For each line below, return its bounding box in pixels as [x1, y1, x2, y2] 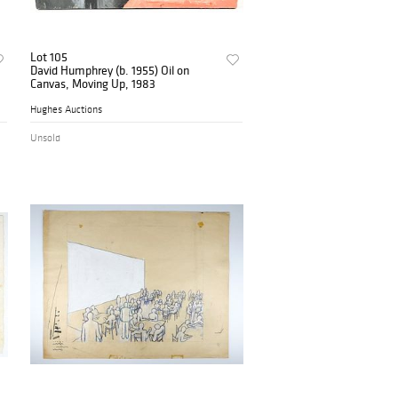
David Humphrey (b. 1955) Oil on [30, 62, 190, 79]
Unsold [30, 131, 61, 145]
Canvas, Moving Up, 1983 [30, 76, 156, 92]
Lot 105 [30, 49, 68, 66]
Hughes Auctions [30, 103, 103, 116]
